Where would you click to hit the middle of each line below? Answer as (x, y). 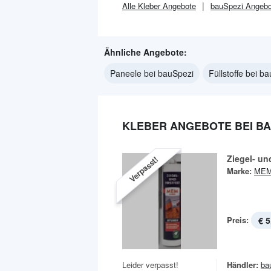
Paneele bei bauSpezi (152, 73)
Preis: (238, 220)
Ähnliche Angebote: (145, 52)
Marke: (239, 171)
